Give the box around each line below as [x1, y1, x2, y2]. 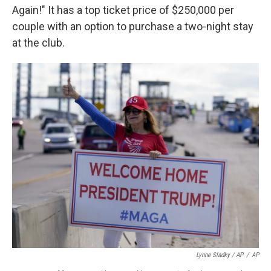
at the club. [12, 36, 65, 49]
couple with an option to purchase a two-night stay [12, 19, 253, 33]
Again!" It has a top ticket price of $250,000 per [12, 3, 234, 16]
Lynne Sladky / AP [196, 250, 243, 259]
